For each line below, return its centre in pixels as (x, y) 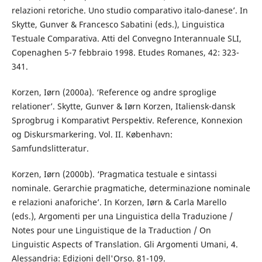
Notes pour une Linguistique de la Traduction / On (111, 230)
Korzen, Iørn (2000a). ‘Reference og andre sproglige (114, 92)
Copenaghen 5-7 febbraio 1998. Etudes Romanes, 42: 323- (125, 52)
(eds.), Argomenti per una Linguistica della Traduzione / (122, 216)
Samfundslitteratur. (50, 148)
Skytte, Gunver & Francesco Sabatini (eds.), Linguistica (118, 24)
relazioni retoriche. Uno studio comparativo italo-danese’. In (130, 10)
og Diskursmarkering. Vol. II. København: (92, 134)
